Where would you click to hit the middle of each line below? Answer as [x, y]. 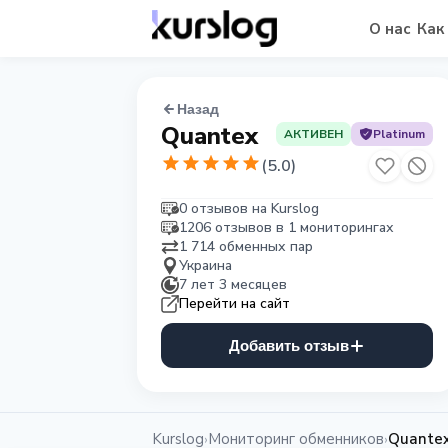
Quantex [209, 136]
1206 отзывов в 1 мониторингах [286, 227]
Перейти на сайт [234, 303]
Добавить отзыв [289, 345]
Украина [205, 265]
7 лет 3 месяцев [233, 284]
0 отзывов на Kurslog [249, 208]
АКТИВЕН [313, 134]
